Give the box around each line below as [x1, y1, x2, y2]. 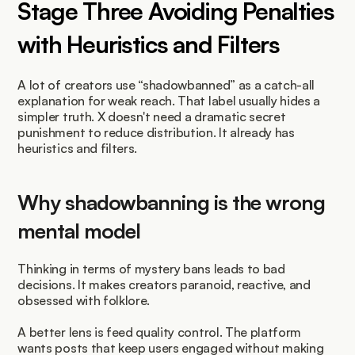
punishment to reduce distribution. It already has [17, 124, 295, 141]
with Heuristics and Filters [17, 29, 281, 59]
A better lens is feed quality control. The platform [17, 324, 302, 341]
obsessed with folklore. [17, 292, 151, 309]
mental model [17, 218, 140, 244]
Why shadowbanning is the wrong [17, 189, 326, 216]
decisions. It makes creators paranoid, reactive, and [17, 277, 311, 293]
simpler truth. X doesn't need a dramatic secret [17, 109, 286, 125]
